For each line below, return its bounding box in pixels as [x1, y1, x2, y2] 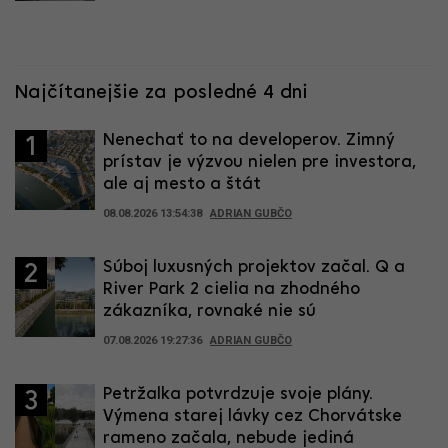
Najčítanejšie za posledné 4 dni [15, 82, 308, 103]
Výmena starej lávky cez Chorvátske [103, 407, 402, 425]
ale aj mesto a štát [103, 175, 261, 193]
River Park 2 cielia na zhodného [103, 280, 360, 298]
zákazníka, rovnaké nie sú [103, 302, 316, 320]
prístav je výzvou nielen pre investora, [103, 153, 416, 171]
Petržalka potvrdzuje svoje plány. [103, 385, 373, 403]
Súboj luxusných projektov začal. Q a [103, 258, 405, 276]
